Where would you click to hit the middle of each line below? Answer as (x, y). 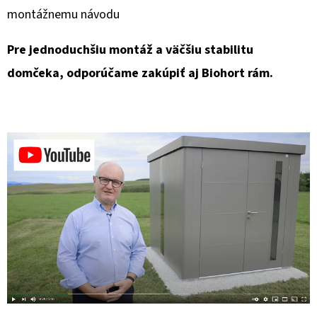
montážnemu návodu (63, 15)
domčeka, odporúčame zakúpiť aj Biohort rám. (140, 74)
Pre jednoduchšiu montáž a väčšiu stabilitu (130, 50)
